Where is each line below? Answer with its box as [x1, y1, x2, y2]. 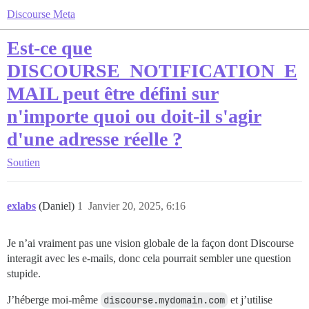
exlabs [7, 200, 36, 212]
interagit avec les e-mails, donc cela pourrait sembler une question [7, 252, 291, 264]
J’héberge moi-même [7, 294, 101, 306]
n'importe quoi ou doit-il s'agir [7, 106, 261, 127]
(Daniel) [39, 200, 77, 212]
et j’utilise [228, 294, 272, 306]
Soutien [7, 157, 40, 168]
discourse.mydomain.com [103, 294, 225, 306]
